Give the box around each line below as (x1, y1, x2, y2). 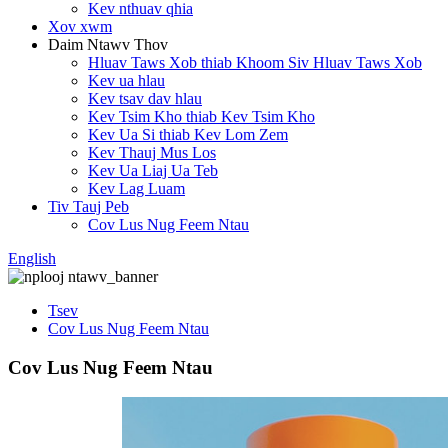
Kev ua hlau (88, 72, 165, 89)
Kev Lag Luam (88, 180, 185, 197)
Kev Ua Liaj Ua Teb (88, 162, 218, 179)
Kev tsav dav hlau (88, 90, 202, 107)
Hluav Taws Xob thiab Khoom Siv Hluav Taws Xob (88, 54, 422, 71)
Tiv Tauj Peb (48, 198, 129, 215)
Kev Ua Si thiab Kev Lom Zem (88, 126, 288, 143)
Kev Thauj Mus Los (88, 144, 216, 161)
